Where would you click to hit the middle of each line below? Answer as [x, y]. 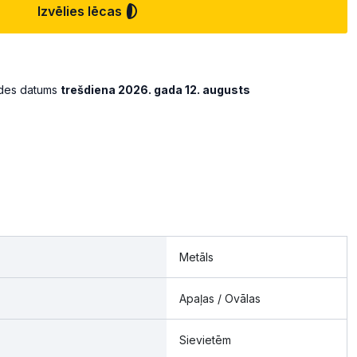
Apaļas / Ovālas [220, 299]
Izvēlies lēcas [80, 11]
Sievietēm [205, 340]
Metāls [196, 257]
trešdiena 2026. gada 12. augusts [155, 89]
